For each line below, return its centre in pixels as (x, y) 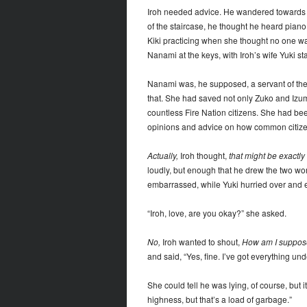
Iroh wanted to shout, (201, 242)
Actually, (162, 156)
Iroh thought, (203, 156)
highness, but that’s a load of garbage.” (219, 299)
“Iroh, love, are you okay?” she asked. (217, 213)
